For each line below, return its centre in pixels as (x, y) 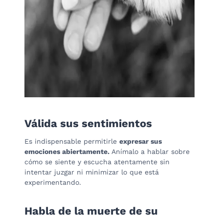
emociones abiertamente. (67, 151)
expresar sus (141, 141)
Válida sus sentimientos (88, 123)
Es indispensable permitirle (72, 141)
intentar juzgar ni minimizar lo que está (92, 172)
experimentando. (53, 182)
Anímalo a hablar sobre (150, 151)
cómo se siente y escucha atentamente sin (97, 162)
